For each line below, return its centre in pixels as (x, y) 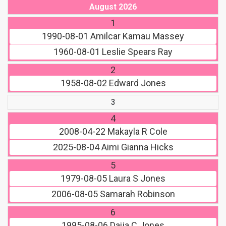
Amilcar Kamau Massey (136, 36)
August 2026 (113, 7)
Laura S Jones (136, 179)
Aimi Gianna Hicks (136, 147)
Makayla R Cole (136, 132)
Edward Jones (136, 83)
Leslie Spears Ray (136, 52)
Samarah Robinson (136, 194)
